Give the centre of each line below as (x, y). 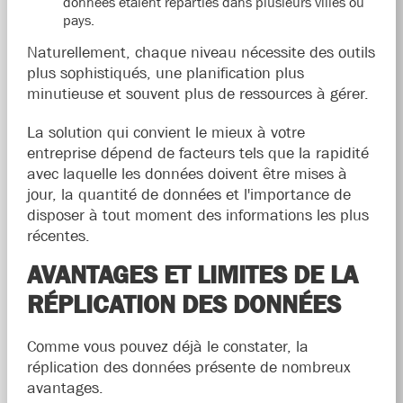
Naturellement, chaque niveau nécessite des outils (201, 53)
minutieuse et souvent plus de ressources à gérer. (197, 94)
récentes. (58, 236)
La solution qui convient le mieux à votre (166, 133)
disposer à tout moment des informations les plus (197, 215)
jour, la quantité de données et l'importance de (188, 195)
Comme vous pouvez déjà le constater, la (167, 347)
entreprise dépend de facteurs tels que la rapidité (197, 153)
